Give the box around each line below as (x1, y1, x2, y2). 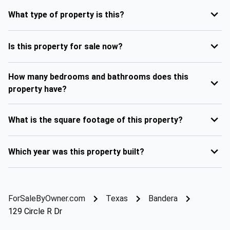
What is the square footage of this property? (8, 114, 183, 125)
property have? (8, 84, 67, 94)
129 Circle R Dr (8, 206, 62, 216)
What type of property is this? (8, 9, 124, 20)
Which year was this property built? (8, 146, 144, 157)
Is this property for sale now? (8, 41, 123, 51)
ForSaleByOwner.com (8, 194, 85, 203)
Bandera (148, 194, 178, 203)
